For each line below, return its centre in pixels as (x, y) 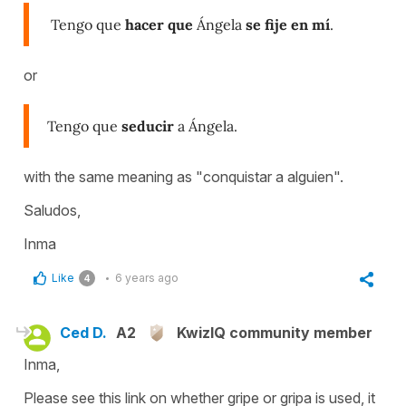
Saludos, (52, 211)
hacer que (159, 25)
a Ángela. (206, 126)
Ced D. (83, 333)
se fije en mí (288, 25)
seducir (146, 126)
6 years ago (147, 278)
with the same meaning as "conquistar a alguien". (185, 177)
